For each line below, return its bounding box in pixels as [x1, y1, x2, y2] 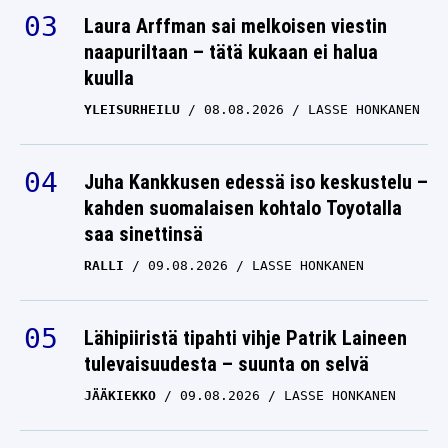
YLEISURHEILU [84, 102, 180, 117]
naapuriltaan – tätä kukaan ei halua [84, 40, 378, 64]
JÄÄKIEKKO [84, 388, 156, 403]
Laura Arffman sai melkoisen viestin [84, 14, 387, 38]
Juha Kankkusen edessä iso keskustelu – [84, 170, 428, 194]
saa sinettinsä [84, 222, 203, 246]
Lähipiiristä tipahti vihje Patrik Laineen [84, 326, 407, 350]
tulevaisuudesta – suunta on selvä [84, 352, 369, 376]
